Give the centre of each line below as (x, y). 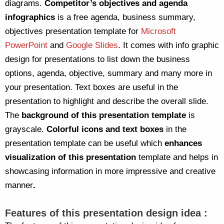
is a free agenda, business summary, (125, 17)
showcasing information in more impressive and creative (110, 171)
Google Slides (92, 45)
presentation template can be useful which (85, 143)
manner (19, 185)
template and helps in (177, 157)
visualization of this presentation (70, 157)
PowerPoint (26, 45)
